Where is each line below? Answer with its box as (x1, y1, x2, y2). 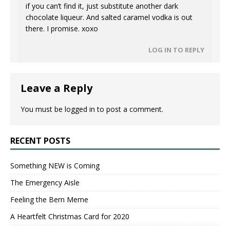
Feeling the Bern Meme (10, 195, 88, 205)
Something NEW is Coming (10, 161, 100, 171)
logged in (65, 104, 95, 114)
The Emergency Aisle (10, 178, 80, 188)
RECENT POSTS (10, 135, 70, 147)
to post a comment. (95, 104, 163, 114)
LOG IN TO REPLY (148, 45, 204, 55)
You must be (21, 104, 65, 114)
